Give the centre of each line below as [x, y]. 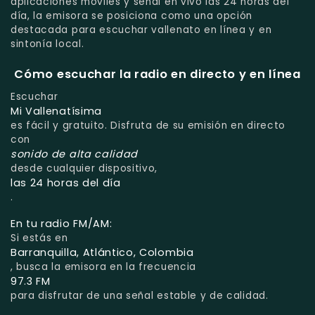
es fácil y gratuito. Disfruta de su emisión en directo [148, 126]
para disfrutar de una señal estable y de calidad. [140, 296]
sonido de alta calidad [75, 154]
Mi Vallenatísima [56, 111]
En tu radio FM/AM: [62, 224]
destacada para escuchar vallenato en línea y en [141, 30]
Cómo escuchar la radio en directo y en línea [157, 74]
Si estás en [39, 238]
